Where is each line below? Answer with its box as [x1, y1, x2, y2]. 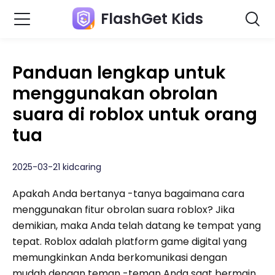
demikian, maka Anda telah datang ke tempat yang [12, 219, 261, 233]
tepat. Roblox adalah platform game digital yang [12, 234, 247, 249]
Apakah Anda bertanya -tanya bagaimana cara [12, 187, 244, 201]
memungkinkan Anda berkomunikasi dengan [12, 250, 227, 265]
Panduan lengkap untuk [12, 61, 226, 85]
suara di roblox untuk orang [12, 103, 257, 126]
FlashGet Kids [100, 9, 203, 29]
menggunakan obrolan [12, 82, 218, 106]
